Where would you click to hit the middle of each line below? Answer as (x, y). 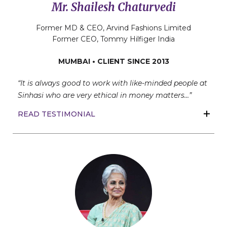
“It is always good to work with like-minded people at (112, 83)
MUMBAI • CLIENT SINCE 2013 (113, 62)
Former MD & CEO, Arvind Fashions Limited (113, 28)
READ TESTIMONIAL (56, 114)
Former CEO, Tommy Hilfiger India (113, 39)
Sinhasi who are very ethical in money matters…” (105, 96)
